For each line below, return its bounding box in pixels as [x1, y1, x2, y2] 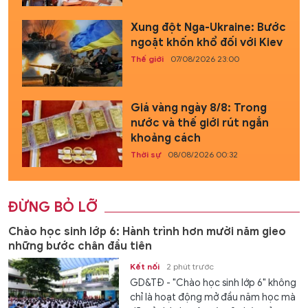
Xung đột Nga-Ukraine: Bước [130, 20, 286, 34]
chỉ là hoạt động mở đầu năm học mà [130, 291, 296, 304]
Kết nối [130, 261, 160, 272]
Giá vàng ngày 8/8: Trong [130, 100, 267, 115]
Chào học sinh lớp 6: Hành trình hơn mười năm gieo [8, 225, 286, 239]
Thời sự [130, 148, 161, 159]
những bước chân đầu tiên [8, 239, 152, 254]
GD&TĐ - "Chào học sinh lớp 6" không [130, 277, 297, 289]
